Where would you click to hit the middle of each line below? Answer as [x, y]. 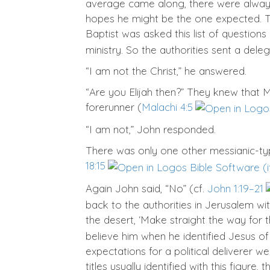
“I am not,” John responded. [151, 130]
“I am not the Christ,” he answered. [166, 71]
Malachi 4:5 [167, 107]
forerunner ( [114, 107]
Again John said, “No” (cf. [146, 188]
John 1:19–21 [235, 188]
